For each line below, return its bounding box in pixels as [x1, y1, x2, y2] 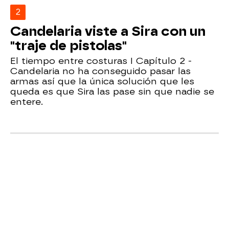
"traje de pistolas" [10, 37, 127, 53]
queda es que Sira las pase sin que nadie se [10, 85, 214, 97]
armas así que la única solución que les [10, 75, 194, 86]
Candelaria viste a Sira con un [10, 23, 205, 39]
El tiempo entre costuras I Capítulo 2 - [10, 55, 192, 66]
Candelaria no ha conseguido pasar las [10, 65, 191, 76]
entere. [10, 96, 43, 107]
